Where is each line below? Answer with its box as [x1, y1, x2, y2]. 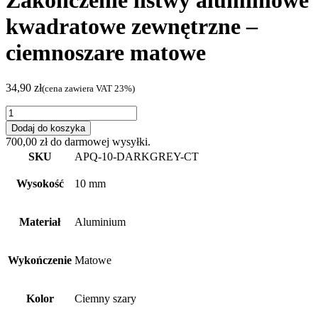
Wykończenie [8, 253, 72, 266]
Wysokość [16, 177, 64, 190]
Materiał [19, 215, 60, 228]
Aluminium [75, 215, 126, 228]
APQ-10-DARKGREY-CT [75, 150, 199, 163]
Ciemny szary [75, 292, 136, 305]
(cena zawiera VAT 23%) [42, 82, 135, 94]
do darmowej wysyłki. [48, 135, 150, 148]
